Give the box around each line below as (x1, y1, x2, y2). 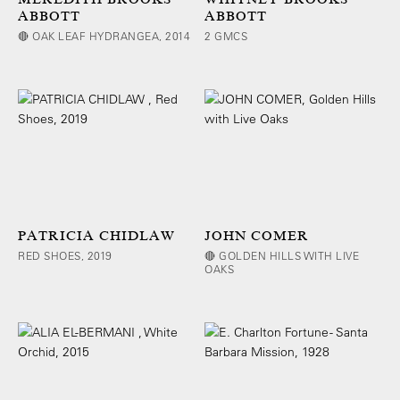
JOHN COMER (204, 227, 310, 244)
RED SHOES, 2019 (18, 247, 112, 262)
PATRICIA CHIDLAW (18, 227, 175, 244)
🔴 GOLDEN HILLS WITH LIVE (204, 247, 360, 262)
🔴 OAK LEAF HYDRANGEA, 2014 (18, 29, 190, 44)
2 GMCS (204, 29, 248, 44)
